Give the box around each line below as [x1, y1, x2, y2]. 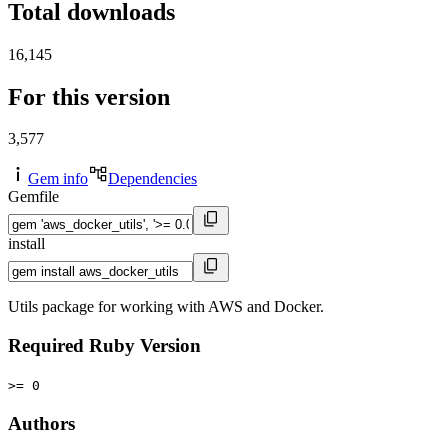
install [8, 235, 45, 253]
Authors [8, 412, 75, 434]
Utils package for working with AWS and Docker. [8, 298, 324, 316]
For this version [8, 83, 170, 110]
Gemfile [8, 188, 59, 206]
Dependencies [108, 170, 197, 188]
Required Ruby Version [8, 335, 201, 357]
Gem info [28, 170, 88, 188]
